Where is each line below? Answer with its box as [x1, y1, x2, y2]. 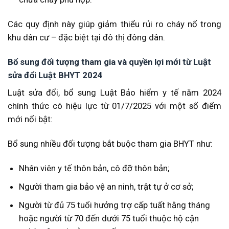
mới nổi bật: [8, 114, 53, 125]
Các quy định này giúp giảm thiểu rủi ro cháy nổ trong [8, 19, 221, 30]
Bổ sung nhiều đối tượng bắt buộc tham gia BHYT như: [8, 139, 213, 149]
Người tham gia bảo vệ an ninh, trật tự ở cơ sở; [18, 181, 193, 192]
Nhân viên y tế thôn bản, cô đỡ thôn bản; [18, 163, 169, 174]
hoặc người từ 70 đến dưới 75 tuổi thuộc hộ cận [18, 213, 199, 224]
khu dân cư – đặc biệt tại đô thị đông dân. [8, 32, 165, 43]
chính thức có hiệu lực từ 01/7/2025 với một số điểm [8, 101, 221, 111]
